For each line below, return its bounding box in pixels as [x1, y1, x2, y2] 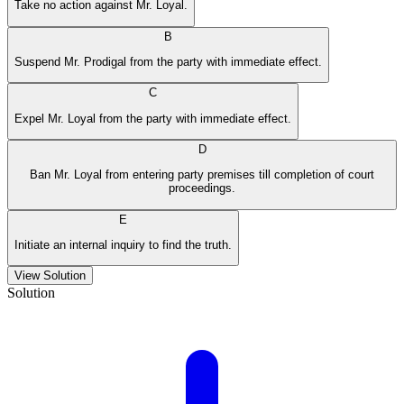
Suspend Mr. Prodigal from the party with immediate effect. [14, 54, 322, 69]
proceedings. [169, 181, 235, 196]
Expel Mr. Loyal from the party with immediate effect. [14, 111, 291, 125]
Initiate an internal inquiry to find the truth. [14, 237, 232, 252]
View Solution [14, 269, 86, 283]
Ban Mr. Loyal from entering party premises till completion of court [30, 168, 374, 182]
